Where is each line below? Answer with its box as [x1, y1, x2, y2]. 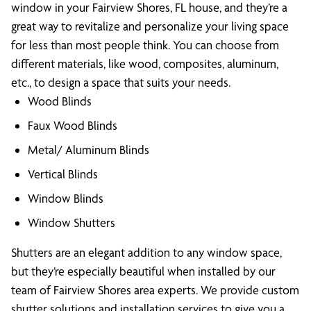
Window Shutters [28, 215, 115, 230]
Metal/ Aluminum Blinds [28, 142, 149, 157]
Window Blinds [28, 191, 103, 205]
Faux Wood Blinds [28, 118, 117, 133]
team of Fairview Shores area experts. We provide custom [11, 283, 299, 297]
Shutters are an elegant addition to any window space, [11, 245, 282, 260]
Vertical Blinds [28, 167, 98, 181]
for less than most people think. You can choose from [11, 37, 279, 52]
